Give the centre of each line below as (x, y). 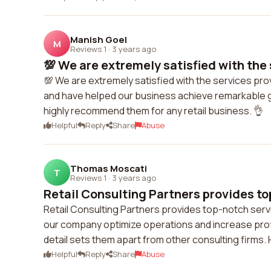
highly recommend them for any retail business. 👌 (153, 111)
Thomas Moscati (109, 168)
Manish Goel (99, 39)
